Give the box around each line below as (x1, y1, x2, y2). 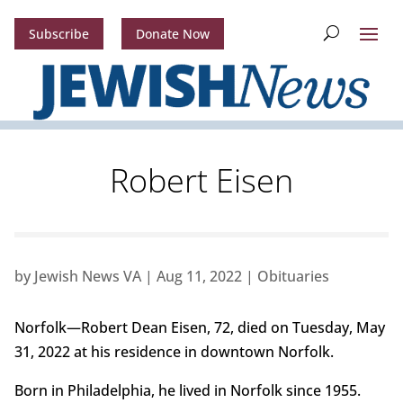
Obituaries (256, 266, 329, 287)
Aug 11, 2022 (156, 266, 242, 287)
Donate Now (135, 25, 210, 43)
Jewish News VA (33, 266, 141, 287)
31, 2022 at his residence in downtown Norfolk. (13, 342, 334, 363)
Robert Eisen (110, 158, 293, 203)
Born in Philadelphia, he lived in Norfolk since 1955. (13, 381, 361, 401)
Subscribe (28, 25, 89, 43)
